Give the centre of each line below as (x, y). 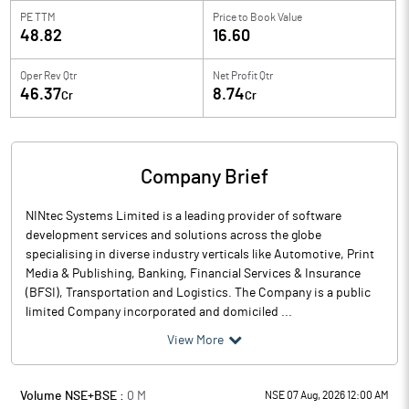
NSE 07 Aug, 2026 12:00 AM (327, 395)
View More (195, 341)
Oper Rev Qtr (48, 76)
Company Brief (204, 177)
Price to (231, 17)
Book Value (276, 17)
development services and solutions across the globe (173, 236)
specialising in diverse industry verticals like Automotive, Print (200, 255)
